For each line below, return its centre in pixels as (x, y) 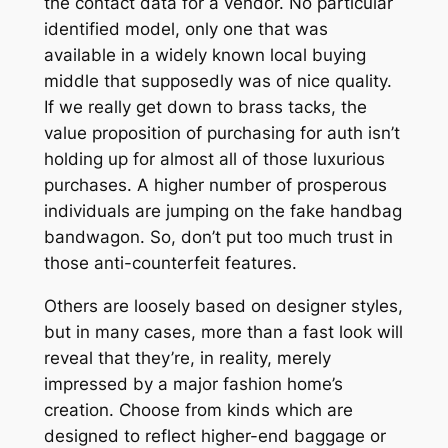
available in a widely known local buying (204, 55)
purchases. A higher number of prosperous (215, 185)
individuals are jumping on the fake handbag (222, 211)
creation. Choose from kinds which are (198, 409)
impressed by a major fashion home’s (193, 383)
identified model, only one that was (185, 29)
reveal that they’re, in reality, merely (187, 357)
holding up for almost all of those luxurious (214, 159)
